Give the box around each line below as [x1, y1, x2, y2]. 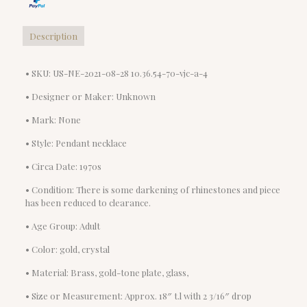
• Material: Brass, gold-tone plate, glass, [25, 266, 188, 278]
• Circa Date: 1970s [25, 160, 101, 172]
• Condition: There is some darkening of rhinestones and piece [25, 183, 280, 195]
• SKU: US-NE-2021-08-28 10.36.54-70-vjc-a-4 [25, 66, 208, 79]
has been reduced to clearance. [25, 196, 151, 208]
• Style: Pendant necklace [25, 136, 127, 149]
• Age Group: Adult [25, 219, 100, 232]
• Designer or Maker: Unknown [25, 90, 156, 102]
